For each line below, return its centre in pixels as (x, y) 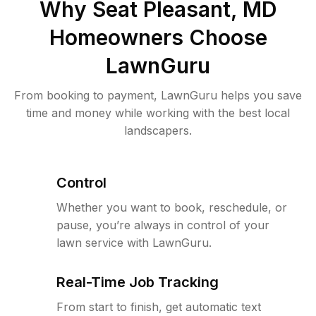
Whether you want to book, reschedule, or (172, 208)
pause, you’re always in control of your (163, 225)
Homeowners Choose (158, 38)
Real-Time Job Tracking (138, 282)
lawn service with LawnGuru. (134, 243)
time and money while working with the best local (158, 113)
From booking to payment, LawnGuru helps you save (158, 96)
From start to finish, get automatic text (159, 307)
